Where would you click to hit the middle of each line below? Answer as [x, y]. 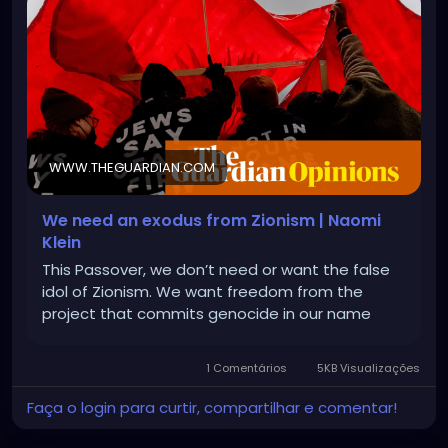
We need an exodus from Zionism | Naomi [211, 221]
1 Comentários [247, 368]
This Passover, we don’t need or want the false [216, 270]
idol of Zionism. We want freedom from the [202, 292]
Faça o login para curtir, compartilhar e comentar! [212, 408]
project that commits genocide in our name [206, 314]
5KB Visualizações [367, 368]
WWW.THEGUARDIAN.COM [132, 168]
